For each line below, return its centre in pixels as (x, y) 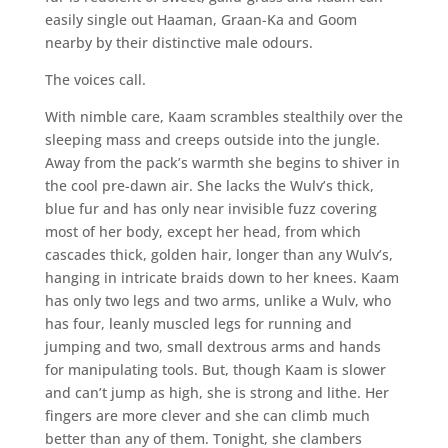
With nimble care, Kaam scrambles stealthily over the (223, 116)
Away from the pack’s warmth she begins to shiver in (222, 162)
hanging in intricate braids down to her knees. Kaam (221, 277)
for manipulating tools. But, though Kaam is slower (215, 369)
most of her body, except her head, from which (202, 231)
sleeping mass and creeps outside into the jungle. (212, 139)
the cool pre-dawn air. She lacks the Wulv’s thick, (209, 185)
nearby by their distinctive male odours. (178, 42)
